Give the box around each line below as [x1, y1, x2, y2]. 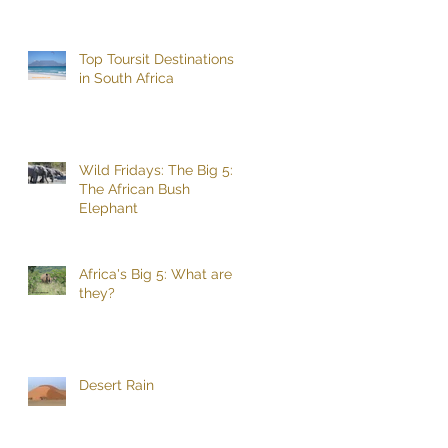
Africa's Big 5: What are [79, 265, 232, 282]
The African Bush [79, 180, 190, 197]
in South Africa [79, 69, 174, 86]
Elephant [79, 199, 138, 216]
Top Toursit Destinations [79, 50, 234, 67]
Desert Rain [79, 376, 154, 393]
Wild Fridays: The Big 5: [79, 161, 233, 178]
